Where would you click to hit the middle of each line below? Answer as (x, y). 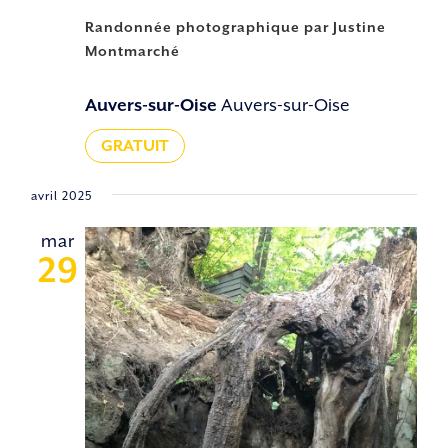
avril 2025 (62, 195)
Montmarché (133, 50)
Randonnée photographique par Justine (236, 26)
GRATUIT (135, 145)
